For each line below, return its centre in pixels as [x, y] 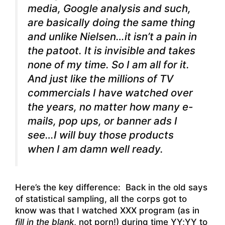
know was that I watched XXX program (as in [107, 210]
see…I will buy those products [101, 135]
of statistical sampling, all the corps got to [101, 199]
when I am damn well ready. [95, 149]
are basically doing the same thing [111, 23]
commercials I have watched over [110, 93]
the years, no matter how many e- [110, 107]
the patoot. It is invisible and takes [111, 51]
